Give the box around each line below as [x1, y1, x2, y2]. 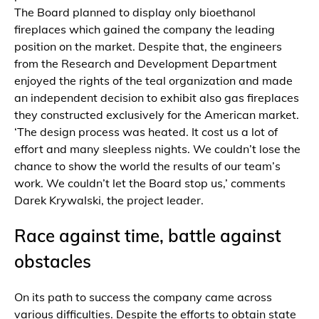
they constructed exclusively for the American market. [14, 108, 299, 122]
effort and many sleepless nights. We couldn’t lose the [14, 142, 300, 157]
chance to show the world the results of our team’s [14, 159, 281, 174]
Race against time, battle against [14, 224, 281, 246]
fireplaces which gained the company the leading [14, 22, 275, 37]
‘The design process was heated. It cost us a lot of [14, 125, 278, 140]
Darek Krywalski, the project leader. [14, 193, 204, 208]
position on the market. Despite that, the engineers [14, 39, 282, 54]
